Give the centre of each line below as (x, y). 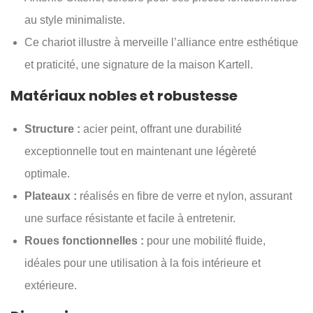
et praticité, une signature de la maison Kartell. (139, 65)
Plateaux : (51, 196)
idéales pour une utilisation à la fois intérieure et (143, 263)
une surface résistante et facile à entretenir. (130, 218)
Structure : (52, 129)
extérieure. (51, 285)
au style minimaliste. (75, 20)
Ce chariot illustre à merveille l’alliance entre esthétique (161, 42)
